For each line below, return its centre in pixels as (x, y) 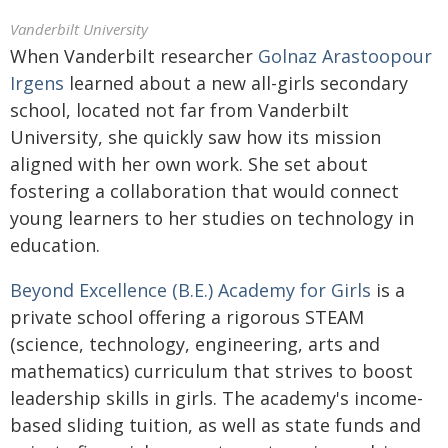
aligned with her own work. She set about (189, 164)
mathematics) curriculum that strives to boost (211, 371)
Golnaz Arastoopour (345, 56)
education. (55, 245)
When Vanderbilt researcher (134, 56)
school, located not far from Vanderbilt (179, 110)
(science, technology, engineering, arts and (195, 344)
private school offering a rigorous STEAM (187, 317)
